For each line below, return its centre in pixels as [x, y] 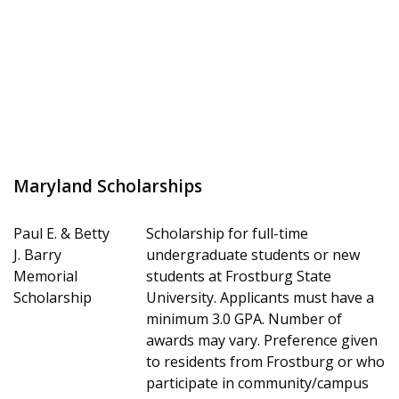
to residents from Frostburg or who [266, 361]
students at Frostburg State [239, 276]
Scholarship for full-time [228, 233]
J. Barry [37, 254]
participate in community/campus [258, 383]
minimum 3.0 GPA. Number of [244, 318]
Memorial [45, 276]
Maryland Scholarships [108, 186]
